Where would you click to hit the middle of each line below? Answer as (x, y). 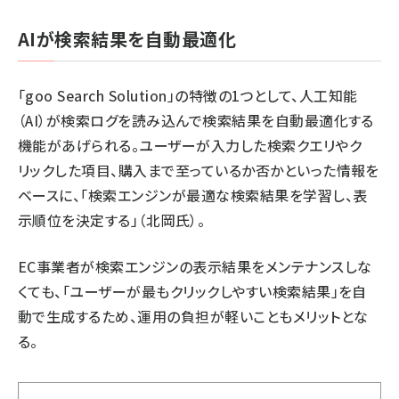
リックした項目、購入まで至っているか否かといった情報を (199, 171)
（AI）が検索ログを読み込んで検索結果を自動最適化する (196, 121)
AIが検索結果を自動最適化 (127, 39)
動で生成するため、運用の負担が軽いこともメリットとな (193, 317)
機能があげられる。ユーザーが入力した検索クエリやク (190, 146)
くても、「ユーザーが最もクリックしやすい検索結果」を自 (192, 292)
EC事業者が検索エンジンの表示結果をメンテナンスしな (195, 267)
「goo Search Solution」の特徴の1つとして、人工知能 (188, 96)
